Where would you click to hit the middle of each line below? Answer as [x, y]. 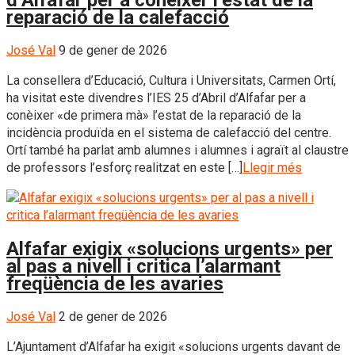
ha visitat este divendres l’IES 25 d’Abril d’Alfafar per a [156, 98]
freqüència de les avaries [115, 283]
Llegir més [272, 168]
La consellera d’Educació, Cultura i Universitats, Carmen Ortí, [171, 80]
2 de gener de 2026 [113, 316]
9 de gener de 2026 [113, 50]
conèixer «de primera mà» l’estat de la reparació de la [154, 115]
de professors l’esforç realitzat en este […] [124, 168]
